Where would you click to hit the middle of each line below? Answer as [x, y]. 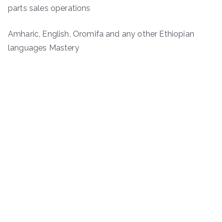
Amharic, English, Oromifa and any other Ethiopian [101, 34]
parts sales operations [49, 8]
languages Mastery [44, 48]
